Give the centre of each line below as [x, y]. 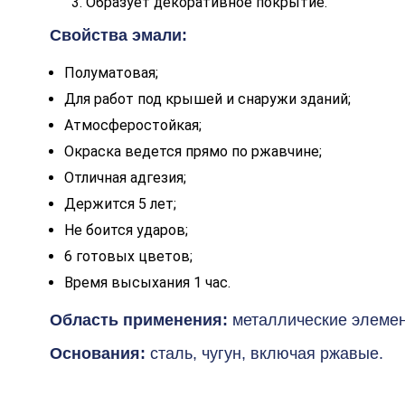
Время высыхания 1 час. [147, 282]
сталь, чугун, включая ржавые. [266, 353]
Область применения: [141, 320]
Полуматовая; [111, 72]
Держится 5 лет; [120, 203]
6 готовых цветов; [128, 256]
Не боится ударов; [126, 230]
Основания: [99, 353]
